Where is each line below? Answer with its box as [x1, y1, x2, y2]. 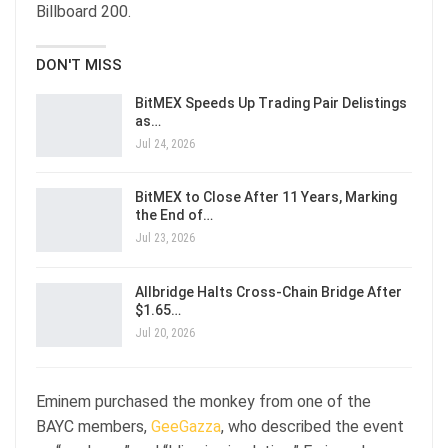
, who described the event [221, 416, 404, 436]
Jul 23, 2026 [135, 231, 195, 246]
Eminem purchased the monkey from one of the [36, 391, 371, 411]
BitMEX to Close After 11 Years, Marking [135, 189, 397, 206]
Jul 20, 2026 [135, 326, 195, 341]
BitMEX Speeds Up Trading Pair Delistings [135, 94, 407, 111]
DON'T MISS [36, 55, 122, 74]
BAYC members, [36, 416, 151, 436]
